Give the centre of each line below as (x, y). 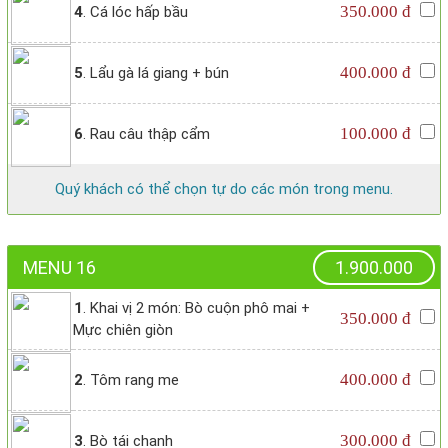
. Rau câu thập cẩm (146, 134)
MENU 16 (59, 268)
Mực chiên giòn (123, 330)
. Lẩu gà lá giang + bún (156, 73)
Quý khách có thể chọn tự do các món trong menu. (224, 189)
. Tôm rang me (131, 380)
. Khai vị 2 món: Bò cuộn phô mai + (196, 308)
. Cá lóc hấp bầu (135, 12)
